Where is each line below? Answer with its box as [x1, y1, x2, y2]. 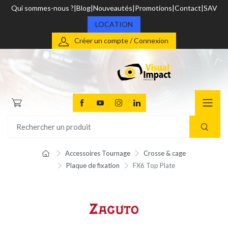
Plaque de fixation [66, 161, 120, 170]
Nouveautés [93, 4, 132, 12]
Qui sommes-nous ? [11, 4, 74, 12]
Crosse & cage [143, 149, 186, 158]
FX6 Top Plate [132, 161, 175, 170]
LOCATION [95, 20, 133, 28]
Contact [174, 4, 201, 12]
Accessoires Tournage [65, 149, 131, 158]
